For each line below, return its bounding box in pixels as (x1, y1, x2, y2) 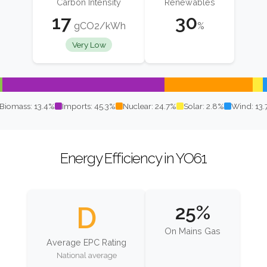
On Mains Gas (164, 225, 221, 236)
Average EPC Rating (46, 237, 126, 247)
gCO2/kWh (72, 20, 126, 32)
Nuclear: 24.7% (122, 101, 176, 111)
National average (56, 251, 117, 260)
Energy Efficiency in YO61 (60, 150, 207, 167)
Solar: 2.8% (183, 101, 224, 111)
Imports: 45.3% (61, 101, 116, 111)
